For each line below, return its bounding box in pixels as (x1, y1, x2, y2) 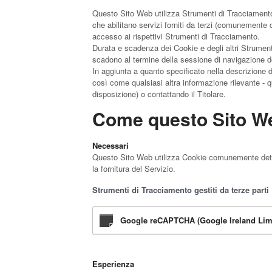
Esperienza (92, 258, 134, 270)
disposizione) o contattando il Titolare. (92, 88, 226, 100)
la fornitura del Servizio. (92, 163, 175, 174)
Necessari (92, 140, 129, 151)
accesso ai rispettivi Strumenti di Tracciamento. (92, 30, 260, 42)
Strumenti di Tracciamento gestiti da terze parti (92, 184, 269, 195)
